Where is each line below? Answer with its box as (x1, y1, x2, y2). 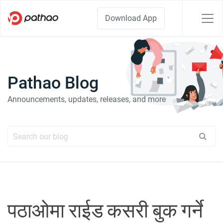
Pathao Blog (7, 73, 99, 93)
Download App (105, 13, 157, 23)
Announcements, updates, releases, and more (7, 95, 166, 104)
